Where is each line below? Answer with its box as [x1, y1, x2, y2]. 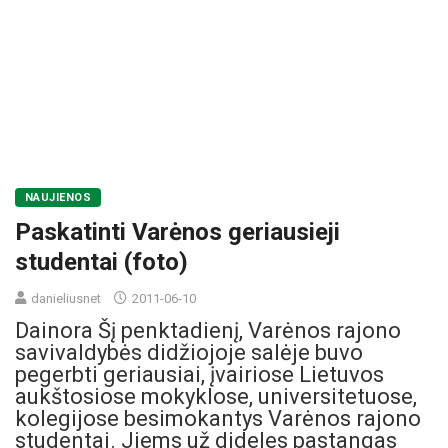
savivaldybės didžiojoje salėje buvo [15, 340, 363, 366]
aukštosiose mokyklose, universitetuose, [15, 384, 417, 410]
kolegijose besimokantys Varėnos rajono [15, 406, 421, 432]
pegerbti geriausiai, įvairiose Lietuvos [15, 362, 384, 388]
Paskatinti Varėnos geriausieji [15, 218, 340, 247]
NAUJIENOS [25, 191, 91, 205]
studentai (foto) [15, 248, 188, 277]
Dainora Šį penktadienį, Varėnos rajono [15, 318, 401, 344]
